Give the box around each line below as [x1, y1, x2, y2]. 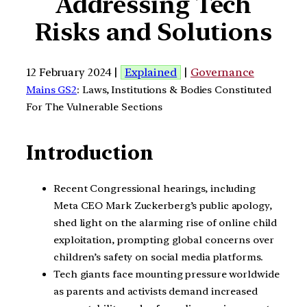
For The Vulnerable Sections [26, 100, 163, 113]
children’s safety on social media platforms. [53, 250, 263, 263]
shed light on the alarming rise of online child [53, 216, 278, 229]
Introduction [26, 141, 153, 165]
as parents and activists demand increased [53, 284, 258, 297]
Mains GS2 [26, 83, 77, 96]
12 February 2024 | [26, 65, 121, 79]
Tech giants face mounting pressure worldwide [53, 267, 280, 280]
